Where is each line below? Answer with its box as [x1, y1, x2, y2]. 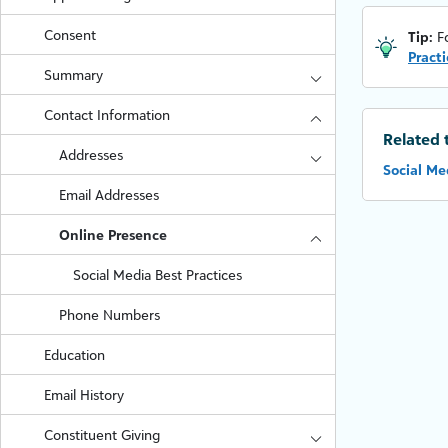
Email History [44, 386, 125, 403]
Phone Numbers [58, 306, 160, 323]
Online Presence [58, 226, 167, 243]
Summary [44, 66, 104, 83]
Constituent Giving [44, 426, 161, 443]
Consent [44, 26, 97, 43]
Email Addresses [58, 186, 159, 203]
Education [44, 346, 106, 363]
